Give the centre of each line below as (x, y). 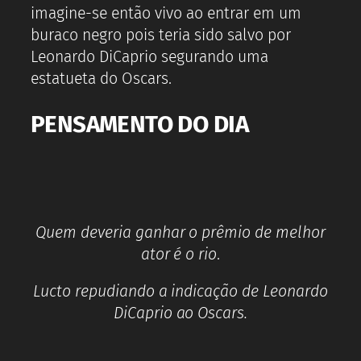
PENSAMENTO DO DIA (139, 124)
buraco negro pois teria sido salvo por (161, 35)
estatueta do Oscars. (101, 79)
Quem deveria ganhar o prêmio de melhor (180, 232)
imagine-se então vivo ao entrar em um (166, 14)
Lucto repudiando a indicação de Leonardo (180, 292)
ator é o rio (179, 254)
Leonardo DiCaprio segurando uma (149, 57)
